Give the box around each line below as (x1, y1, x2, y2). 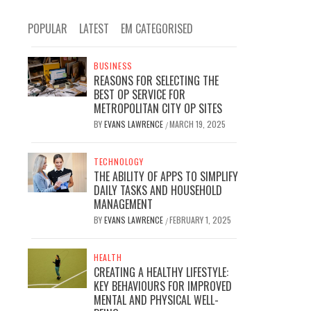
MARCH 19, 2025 (169, 118, 226, 130)
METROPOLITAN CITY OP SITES (93, 100, 222, 117)
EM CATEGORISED (121, 20, 193, 37)
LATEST (79, 20, 109, 37)
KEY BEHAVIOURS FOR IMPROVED (93, 278, 232, 294)
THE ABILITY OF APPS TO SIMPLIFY (93, 168, 238, 185)
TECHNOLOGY (93, 155, 144, 167)
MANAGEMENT (93, 196, 153, 212)
